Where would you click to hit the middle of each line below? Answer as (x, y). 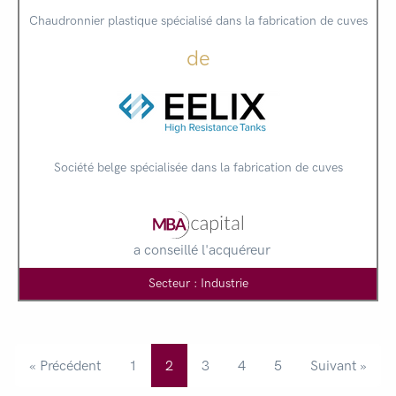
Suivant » (339, 365)
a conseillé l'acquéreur (202, 249)
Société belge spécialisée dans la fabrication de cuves (198, 167)
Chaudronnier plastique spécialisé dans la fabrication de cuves (198, 20)
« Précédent (65, 365)
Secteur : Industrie (198, 283)
